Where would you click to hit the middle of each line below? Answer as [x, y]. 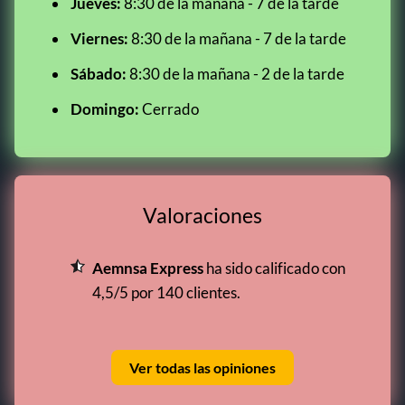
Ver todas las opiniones [202, 367]
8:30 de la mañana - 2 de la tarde [235, 74]
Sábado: [99, 74]
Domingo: [105, 109]
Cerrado [169, 109]
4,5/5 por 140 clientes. [166, 292]
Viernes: [99, 38]
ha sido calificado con [274, 268]
